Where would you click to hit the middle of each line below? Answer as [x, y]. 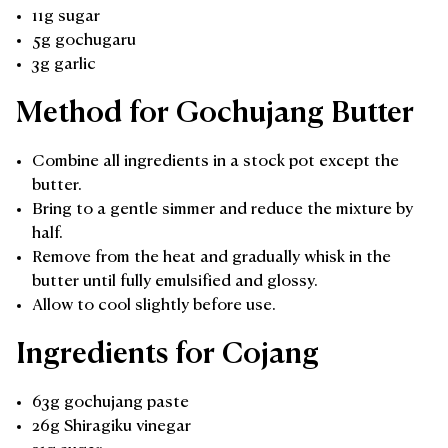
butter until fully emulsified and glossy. [175, 281]
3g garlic [64, 64]
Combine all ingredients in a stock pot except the [215, 161]
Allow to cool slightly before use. [154, 305]
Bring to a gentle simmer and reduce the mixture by [222, 209]
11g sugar [66, 16]
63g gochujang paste [110, 402]
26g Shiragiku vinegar [111, 426]
